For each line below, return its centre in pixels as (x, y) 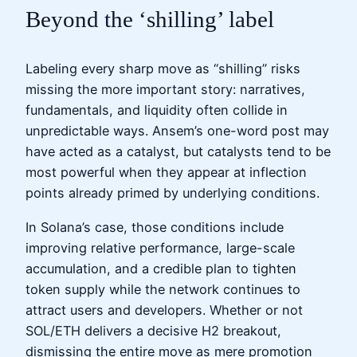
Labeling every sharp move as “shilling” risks (163, 69)
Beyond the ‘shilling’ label (150, 20)
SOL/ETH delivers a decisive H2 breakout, (153, 330)
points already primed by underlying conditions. (173, 193)
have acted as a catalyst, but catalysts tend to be (178, 152)
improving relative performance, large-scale (160, 247)
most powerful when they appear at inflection (166, 173)
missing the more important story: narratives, (165, 90)
